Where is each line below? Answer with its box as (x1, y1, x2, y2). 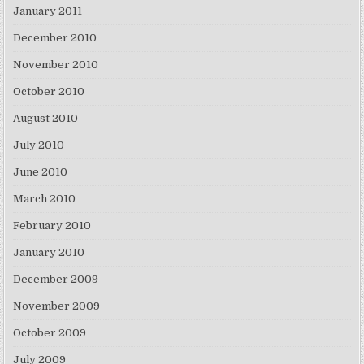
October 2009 (13, 327, 87, 340)
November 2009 (13, 300, 101, 313)
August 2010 (13, 112, 79, 125)
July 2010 (13, 139, 65, 152)
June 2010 (13, 166, 68, 179)
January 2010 (13, 246, 85, 259)
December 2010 (13, 32, 97, 45)
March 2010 (13, 193, 76, 206)
